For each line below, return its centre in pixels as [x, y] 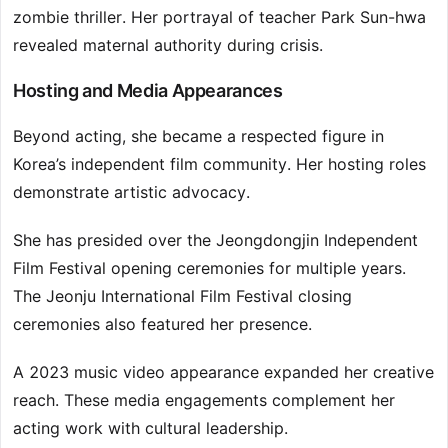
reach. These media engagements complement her [204, 400]
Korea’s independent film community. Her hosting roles [219, 164]
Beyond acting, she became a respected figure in [198, 136]
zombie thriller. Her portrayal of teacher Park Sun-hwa [219, 17]
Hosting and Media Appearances [148, 91]
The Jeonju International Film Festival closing [182, 296]
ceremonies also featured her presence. [162, 324]
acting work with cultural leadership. [150, 428]
